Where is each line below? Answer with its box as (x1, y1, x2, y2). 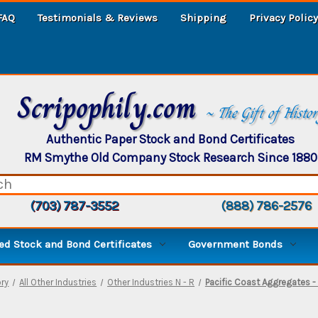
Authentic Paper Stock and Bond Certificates (46, 131, 295, 146)
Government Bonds (188, 237, 283, 251)
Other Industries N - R (107, 276, 195, 287)
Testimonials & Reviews (38, 11, 158, 24)
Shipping (180, 11, 226, 24)
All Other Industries (19, 276, 97, 287)
